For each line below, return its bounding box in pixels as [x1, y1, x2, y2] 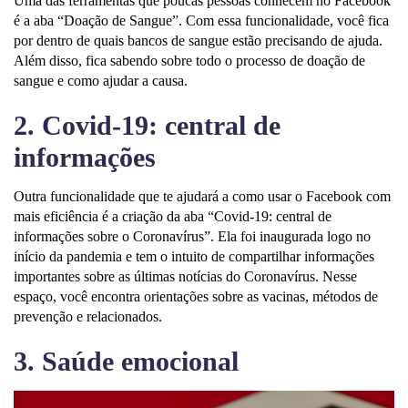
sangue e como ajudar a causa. [14, 72, 188, 88]
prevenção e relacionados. [14, 308, 162, 324]
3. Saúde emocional [14, 345, 239, 376]
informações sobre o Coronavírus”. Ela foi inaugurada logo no [14, 228, 371, 244]
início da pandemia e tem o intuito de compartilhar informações [14, 248, 374, 264]
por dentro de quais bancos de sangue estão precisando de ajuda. [14, 32, 386, 48]
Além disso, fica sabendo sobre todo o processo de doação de [14, 52, 365, 68]
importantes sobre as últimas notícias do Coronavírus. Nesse [14, 268, 357, 284]
